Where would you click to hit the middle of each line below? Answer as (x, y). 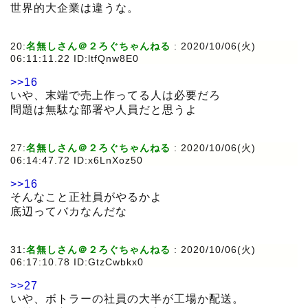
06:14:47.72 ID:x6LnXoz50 (77, 161)
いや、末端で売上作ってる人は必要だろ (115, 96)
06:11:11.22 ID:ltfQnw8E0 (75, 59)
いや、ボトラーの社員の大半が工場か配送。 (127, 299)
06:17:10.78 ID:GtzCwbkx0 (77, 262)
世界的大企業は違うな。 (75, 8)
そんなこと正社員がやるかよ (86, 197)
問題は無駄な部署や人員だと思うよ (104, 110)
